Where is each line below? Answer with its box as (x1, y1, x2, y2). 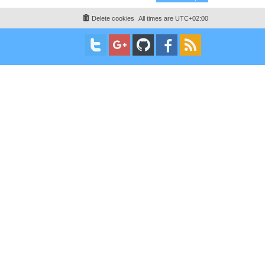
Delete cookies (92, 14, 134, 22)
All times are (138, 14, 175, 22)
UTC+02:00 (175, 14, 208, 22)
